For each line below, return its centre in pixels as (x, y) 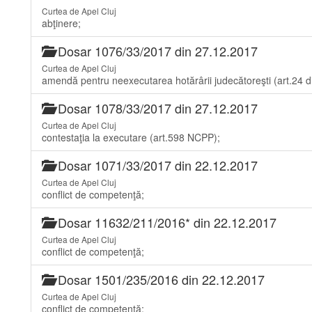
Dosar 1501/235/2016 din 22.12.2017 (159, 279)
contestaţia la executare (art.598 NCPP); (131, 137)
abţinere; (61, 23)
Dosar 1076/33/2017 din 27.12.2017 (156, 51)
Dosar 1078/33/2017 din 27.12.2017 (156, 108)
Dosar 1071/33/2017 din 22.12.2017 (156, 165)
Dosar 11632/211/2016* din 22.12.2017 (165, 222)
